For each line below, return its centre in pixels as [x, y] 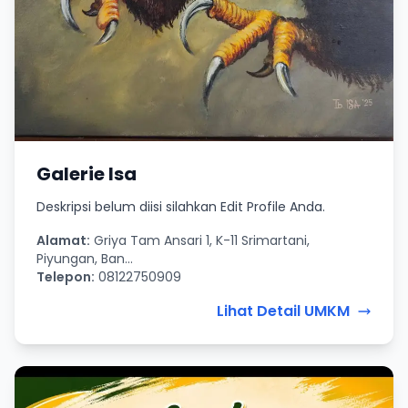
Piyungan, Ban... [85, 259]
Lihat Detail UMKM [283, 311]
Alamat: [63, 241]
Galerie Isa [87, 174]
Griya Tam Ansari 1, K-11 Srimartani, [200, 241]
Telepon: [66, 277]
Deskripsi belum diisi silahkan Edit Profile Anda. [181, 207]
